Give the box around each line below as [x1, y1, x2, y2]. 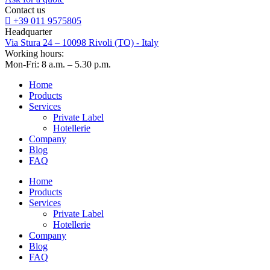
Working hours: [5, 48, 64, 58]
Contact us [5, 4, 45, 15]
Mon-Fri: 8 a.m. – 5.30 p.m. [5, 58, 111, 69]
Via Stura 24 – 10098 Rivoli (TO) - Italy [5, 37, 159, 48]
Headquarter [5, 26, 52, 37]
